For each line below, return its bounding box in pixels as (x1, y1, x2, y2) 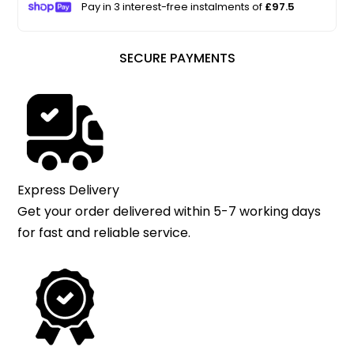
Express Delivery (17, 181, 120, 200)
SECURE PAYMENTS (119, 49, 235, 68)
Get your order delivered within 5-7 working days (17, 202, 322, 221)
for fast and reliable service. (17, 224, 191, 243)
